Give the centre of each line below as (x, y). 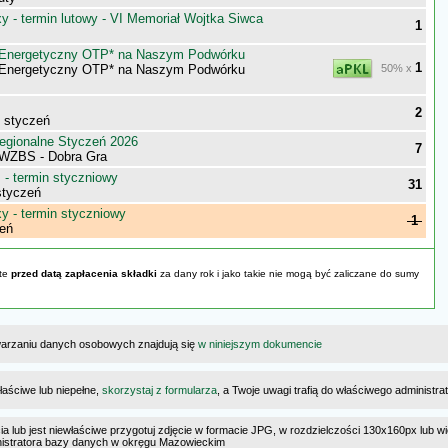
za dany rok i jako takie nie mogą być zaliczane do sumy (288, 273)
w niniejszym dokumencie (260, 344)
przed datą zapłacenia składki (84, 273)
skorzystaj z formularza (159, 390)
